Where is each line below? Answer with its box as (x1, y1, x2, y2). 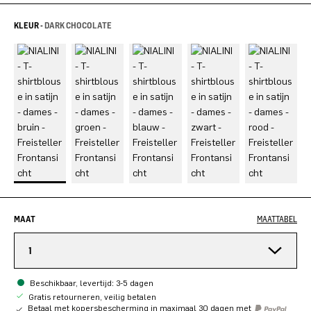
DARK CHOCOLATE (44, 19, 112, 31)
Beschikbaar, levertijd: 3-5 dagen (30, 278, 153, 288)
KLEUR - (14, 19, 44, 31)
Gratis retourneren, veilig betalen (26, 292, 156, 302)
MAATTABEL (257, 213, 297, 224)
